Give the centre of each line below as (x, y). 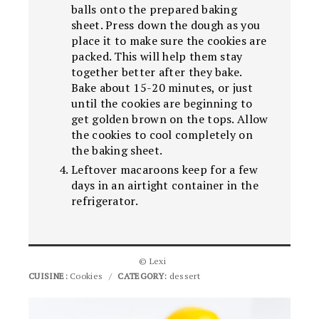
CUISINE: (48, 276)
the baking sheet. (117, 150)
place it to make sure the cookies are (169, 40)
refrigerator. (105, 200)
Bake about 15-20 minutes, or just (162, 87)
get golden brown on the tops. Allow (170, 119)
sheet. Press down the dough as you (166, 25)
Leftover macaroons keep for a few (164, 169)
